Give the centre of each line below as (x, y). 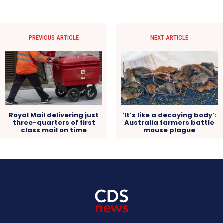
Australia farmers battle (169, 122)
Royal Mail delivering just (54, 115)
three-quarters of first (54, 122)
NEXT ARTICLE (169, 37)
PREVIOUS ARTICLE (54, 37)
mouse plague (169, 130)
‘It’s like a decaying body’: (169, 115)
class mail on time (54, 130)
